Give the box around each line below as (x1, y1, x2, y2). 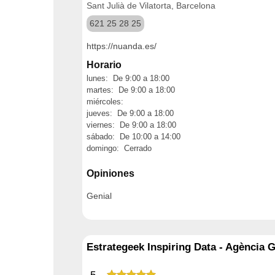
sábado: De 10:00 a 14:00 (87, 132, 180, 141)
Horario (87, 60, 122, 70)
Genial (87, 190, 112, 201)
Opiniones (87, 168, 134, 179)
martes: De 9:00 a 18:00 (87, 85, 175, 95)
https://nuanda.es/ (87, 41, 157, 51)
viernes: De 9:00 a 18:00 (87, 120, 176, 130)
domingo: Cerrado (87, 144, 152, 153)
